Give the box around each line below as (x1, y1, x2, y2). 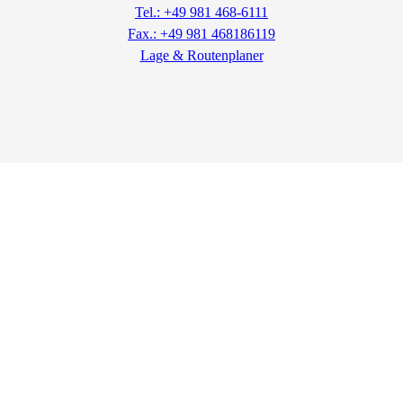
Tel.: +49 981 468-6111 (135, 4, 268, 20)
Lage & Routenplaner (139, 47, 264, 63)
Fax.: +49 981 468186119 (128, 25, 275, 41)
